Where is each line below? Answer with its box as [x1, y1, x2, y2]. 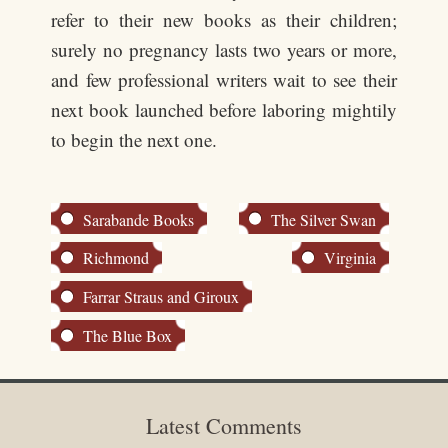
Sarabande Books [83, 208, 195, 230]
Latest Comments [146, 410, 302, 440]
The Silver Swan [271, 208, 377, 230]
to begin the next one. [51, 127, 218, 153]
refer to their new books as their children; [51, 7, 397, 33]
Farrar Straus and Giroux [83, 286, 240, 308]
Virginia [324, 247, 377, 269]
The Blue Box [83, 324, 173, 346]
